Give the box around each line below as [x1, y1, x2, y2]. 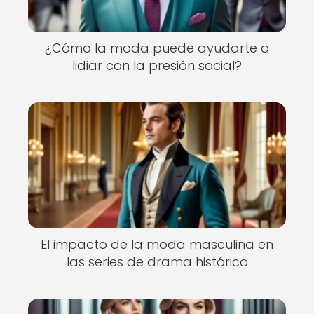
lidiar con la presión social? [72, 57, 242, 74]
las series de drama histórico [66, 253, 248, 271]
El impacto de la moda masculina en [41, 235, 273, 253]
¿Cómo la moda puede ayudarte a [44, 39, 270, 57]
